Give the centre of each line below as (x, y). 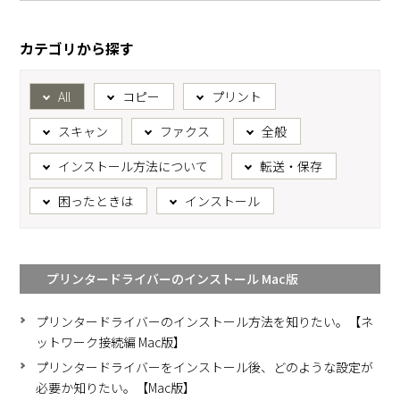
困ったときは (96, 201)
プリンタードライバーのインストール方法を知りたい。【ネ (205, 322)
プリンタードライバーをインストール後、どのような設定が (205, 367)
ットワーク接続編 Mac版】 (111, 342)
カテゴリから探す (77, 49)
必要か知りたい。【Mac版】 (116, 388)
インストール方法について (133, 167)
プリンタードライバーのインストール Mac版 (173, 279)
